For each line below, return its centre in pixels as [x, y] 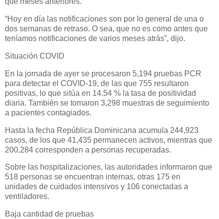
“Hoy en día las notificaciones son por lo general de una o [104, 19]
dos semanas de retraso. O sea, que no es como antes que [106, 29]
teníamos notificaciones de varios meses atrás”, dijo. [95, 39]
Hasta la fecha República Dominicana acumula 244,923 [102, 130]
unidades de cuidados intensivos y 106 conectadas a [97, 187]
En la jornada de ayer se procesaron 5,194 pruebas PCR [103, 73]
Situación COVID [35, 56]
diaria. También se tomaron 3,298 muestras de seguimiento [107, 103]
